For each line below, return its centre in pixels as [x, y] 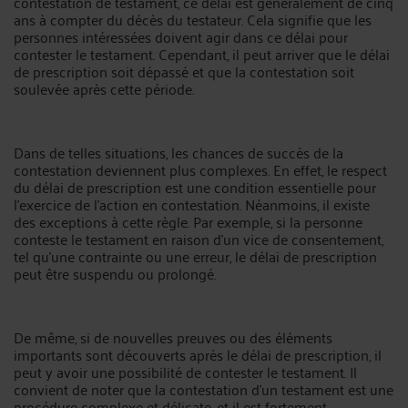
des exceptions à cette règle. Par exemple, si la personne [188, 221]
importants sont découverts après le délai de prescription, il [198, 354]
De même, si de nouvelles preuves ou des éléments [173, 337]
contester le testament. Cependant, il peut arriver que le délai [202, 54]
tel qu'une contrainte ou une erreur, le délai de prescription [195, 256]
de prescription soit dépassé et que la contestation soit [184, 71]
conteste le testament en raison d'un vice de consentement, [199, 239]
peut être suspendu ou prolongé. [115, 273]
